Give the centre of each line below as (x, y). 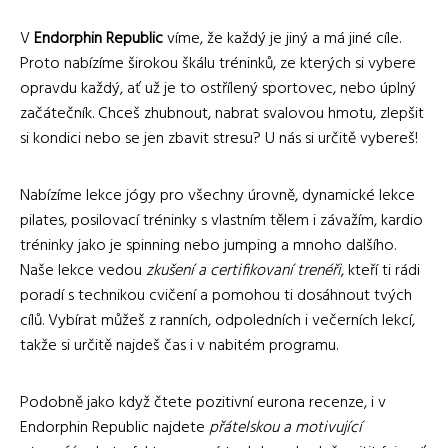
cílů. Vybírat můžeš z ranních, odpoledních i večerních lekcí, (217, 320)
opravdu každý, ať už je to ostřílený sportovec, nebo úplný (218, 88)
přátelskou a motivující (285, 427)
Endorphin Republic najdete (114, 427)
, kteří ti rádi (380, 270)
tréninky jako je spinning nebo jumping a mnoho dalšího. (208, 245)
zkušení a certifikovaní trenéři (243, 270)
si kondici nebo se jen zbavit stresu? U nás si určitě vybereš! (219, 138)
